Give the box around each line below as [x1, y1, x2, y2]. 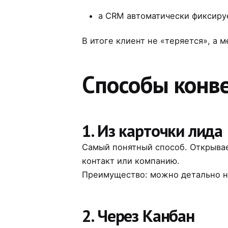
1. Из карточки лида [82, 119, 223, 141]
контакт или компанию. [82, 155, 180, 166]
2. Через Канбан [82, 204, 194, 226]
